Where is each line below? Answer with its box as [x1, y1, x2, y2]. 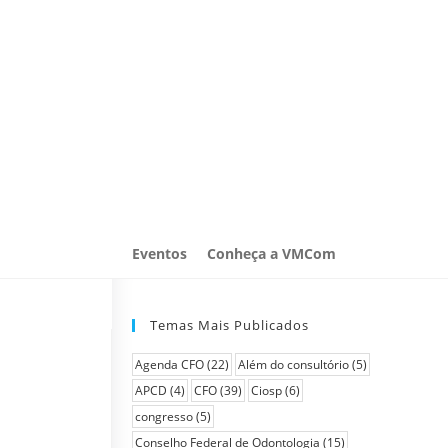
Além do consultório [238, 356, 349, 373]
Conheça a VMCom [207, 243, 336, 263]
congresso [135, 408, 193, 425]
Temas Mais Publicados [150, 316, 309, 334]
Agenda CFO [135, 356, 204, 373]
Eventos [132, 243, 187, 263]
